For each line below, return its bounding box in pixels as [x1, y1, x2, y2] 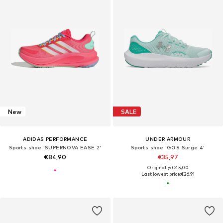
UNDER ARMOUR [145, 136, 191, 142]
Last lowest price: [141, 171, 181, 177]
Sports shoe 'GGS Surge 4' [130, 144, 205, 151]
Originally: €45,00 [147, 165, 189, 171]
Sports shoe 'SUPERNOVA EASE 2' [8, 144, 102, 151]
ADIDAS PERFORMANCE [23, 136, 88, 142]
